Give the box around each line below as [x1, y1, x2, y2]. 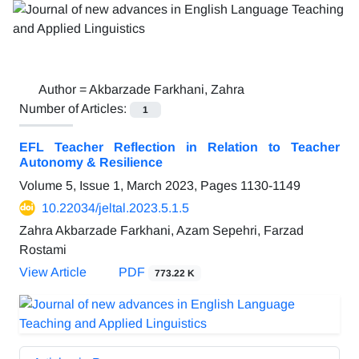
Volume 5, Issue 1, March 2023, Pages [19, 179, 240, 193]
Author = [38, 83, 89, 96]
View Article [19, 265, 87, 280]
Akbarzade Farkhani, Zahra [89, 83, 244, 96]
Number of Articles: [19, 102, 130, 115]
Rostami [19, 243, 67, 257]
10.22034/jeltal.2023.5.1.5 [42, 201, 189, 216]
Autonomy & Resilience [19, 155, 163, 170]
